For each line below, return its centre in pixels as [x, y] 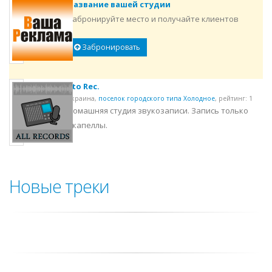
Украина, [83, 98]
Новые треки [59, 186]
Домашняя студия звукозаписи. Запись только [158, 110]
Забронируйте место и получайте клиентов [153, 19]
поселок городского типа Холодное [156, 98]
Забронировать [110, 47]
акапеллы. [87, 125]
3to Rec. [83, 86]
